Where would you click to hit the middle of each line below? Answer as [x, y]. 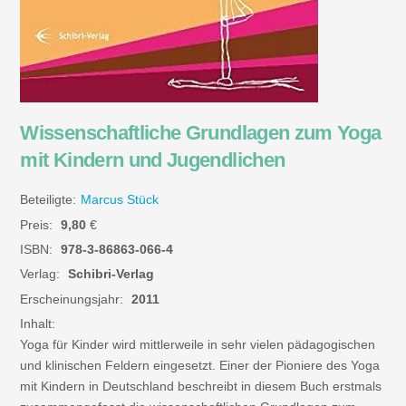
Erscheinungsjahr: [72, 299]
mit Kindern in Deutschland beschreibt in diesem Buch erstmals [201, 386]
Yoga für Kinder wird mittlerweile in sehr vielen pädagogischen [198, 344]
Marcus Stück [120, 200]
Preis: [37, 224]
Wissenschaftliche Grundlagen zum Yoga [201, 133]
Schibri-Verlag [111, 274]
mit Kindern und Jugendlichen [153, 160]
